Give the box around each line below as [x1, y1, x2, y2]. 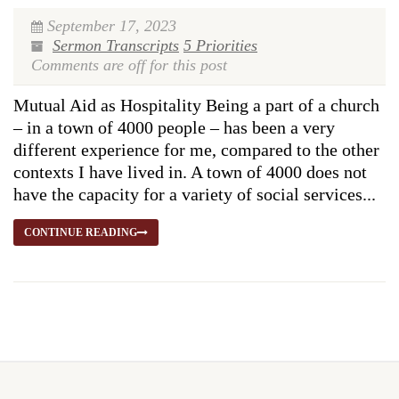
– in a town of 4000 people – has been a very [13, 118, 335, 137]
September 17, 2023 [47, 17, 176, 35]
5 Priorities [183, 37, 257, 54]
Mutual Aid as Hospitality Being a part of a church [13, 95, 379, 115]
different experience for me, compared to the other [13, 140, 379, 159]
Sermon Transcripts [53, 37, 179, 54]
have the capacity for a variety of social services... [13, 184, 376, 204]
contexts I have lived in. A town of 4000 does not [13, 162, 367, 182]
